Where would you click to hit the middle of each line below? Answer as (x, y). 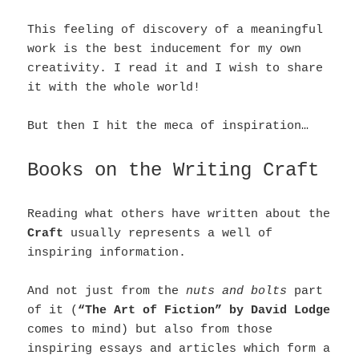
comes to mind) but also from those (150, 330)
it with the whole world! (114, 88)
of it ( (53, 311)
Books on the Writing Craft (179, 171)
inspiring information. (107, 253)
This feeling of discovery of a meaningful (175, 30)
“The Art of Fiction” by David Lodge (204, 311)
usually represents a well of (168, 234)
